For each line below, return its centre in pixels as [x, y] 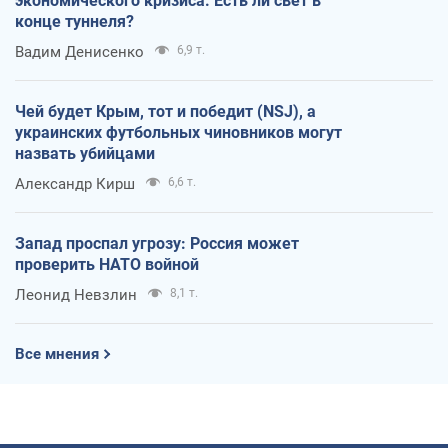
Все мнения [57, 353]
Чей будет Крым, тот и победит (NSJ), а [165, 111]
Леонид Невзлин [76, 294]
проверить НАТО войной [107, 264]
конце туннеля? [74, 21]
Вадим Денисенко [79, 51]
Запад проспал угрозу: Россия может [157, 243]
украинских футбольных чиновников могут [178, 132]
